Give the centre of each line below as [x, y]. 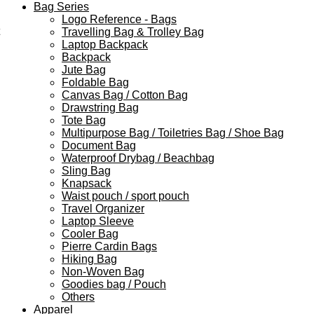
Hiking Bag [89, 259]
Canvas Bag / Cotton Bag [125, 95]
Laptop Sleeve [98, 221]
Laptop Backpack [105, 45]
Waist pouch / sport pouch [125, 196]
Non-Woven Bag [103, 272]
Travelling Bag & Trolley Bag [133, 32]
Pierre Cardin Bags [109, 247]
